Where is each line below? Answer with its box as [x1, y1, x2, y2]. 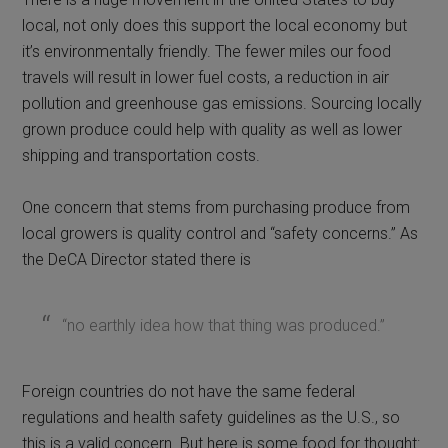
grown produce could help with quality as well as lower [22, 119, 403, 139]
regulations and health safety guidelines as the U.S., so [22, 407, 401, 427]
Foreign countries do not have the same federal [22, 381, 356, 401]
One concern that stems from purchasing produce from [22, 197, 411, 217]
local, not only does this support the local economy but [22, 15, 408, 35]
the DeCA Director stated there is [22, 249, 252, 269]
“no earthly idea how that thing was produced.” [62, 315, 386, 335]
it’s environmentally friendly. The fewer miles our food [22, 41, 392, 61]
